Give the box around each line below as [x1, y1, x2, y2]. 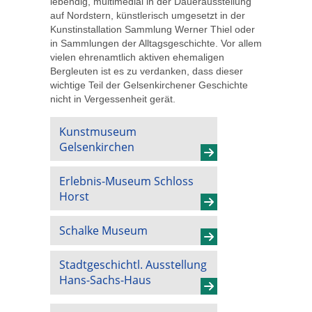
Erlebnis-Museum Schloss [58, 173, 194, 189]
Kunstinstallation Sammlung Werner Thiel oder [50, 23, 255, 35]
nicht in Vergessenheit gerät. [50, 93, 175, 104]
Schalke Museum [58, 222, 148, 238]
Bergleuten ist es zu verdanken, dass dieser [50, 65, 243, 77]
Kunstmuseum [58, 123, 136, 139]
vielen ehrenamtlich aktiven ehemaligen [50, 51, 224, 63]
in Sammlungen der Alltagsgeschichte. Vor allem [50, 37, 262, 49]
